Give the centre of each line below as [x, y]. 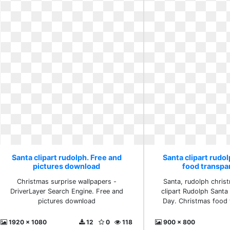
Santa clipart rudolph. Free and [66, 157]
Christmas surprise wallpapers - [66, 181]
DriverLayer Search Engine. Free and [66, 191]
